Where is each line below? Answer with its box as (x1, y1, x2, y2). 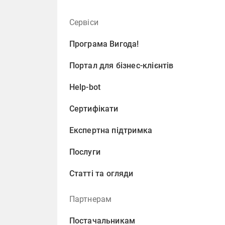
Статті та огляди (69, 169, 134, 178)
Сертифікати (69, 104, 119, 114)
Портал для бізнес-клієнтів (69, 61, 174, 70)
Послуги (69, 147, 100, 157)
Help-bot (69, 82, 101, 92)
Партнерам (69, 194, 112, 204)
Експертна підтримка (69, 126, 153, 135)
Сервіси (69, 18, 98, 27)
